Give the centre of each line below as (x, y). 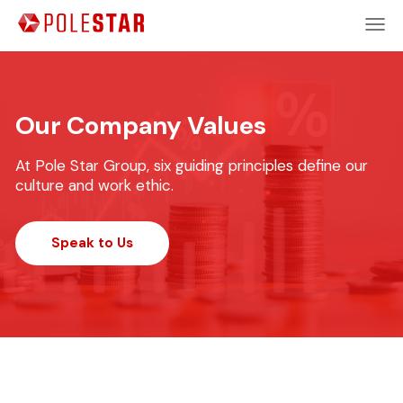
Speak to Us (92, 243)
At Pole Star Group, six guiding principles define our (192, 166)
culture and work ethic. (94, 185)
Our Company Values (141, 125)
